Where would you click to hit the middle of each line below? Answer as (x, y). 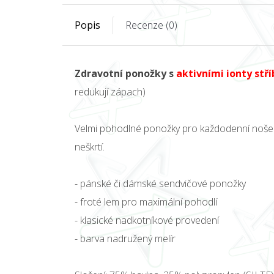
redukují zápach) (110, 92)
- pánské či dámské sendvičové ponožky (160, 183)
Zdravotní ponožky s (125, 73)
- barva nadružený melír (125, 239)
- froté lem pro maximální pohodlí (146, 202)
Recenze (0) (151, 25)
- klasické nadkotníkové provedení (147, 220)
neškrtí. (90, 147)
